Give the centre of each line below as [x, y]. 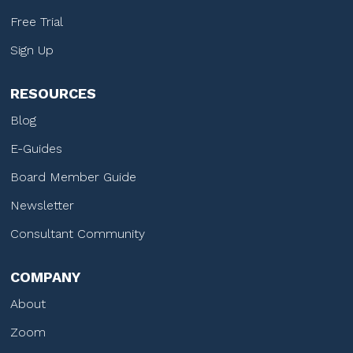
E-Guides [37, 149]
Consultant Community [78, 234]
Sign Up [32, 50]
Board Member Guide [74, 177]
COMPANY [46, 277]
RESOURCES [54, 94]
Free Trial [37, 22]
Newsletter [43, 206]
